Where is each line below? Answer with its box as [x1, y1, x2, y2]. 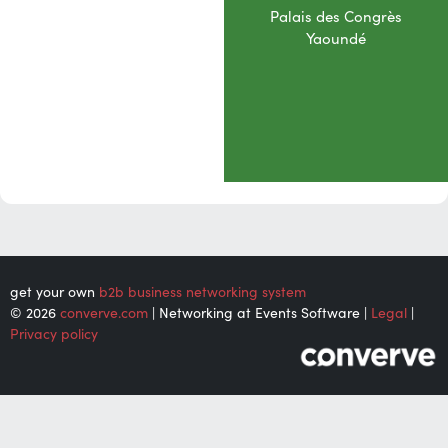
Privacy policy [10, 325, 98, 344]
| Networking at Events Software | [148, 304, 371, 323]
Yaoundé [306, 29, 366, 49]
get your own [10, 283, 99, 302]
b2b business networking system [99, 283, 306, 302]
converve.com [60, 304, 148, 323]
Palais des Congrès [270, 7, 402, 27]
